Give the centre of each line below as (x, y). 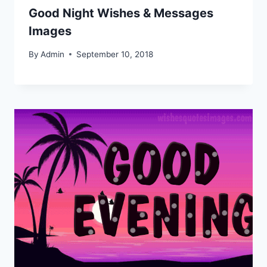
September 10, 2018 (115, 54)
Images (50, 31)
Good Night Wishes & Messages (121, 13)
